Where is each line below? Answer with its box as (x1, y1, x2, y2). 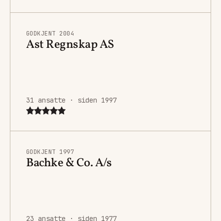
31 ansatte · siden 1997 (26, 95, 117, 105)
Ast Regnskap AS (26, 36, 114, 53)
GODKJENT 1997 (26, 147, 74, 156)
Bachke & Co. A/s (26, 154, 112, 172)
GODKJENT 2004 (26, 29, 74, 37)
